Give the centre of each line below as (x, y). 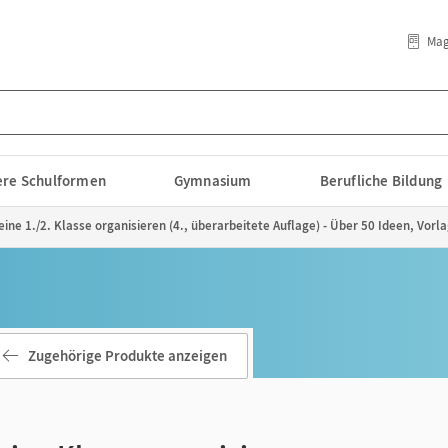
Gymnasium (212, 180)
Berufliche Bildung (381, 180)
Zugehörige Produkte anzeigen (127, 355)
